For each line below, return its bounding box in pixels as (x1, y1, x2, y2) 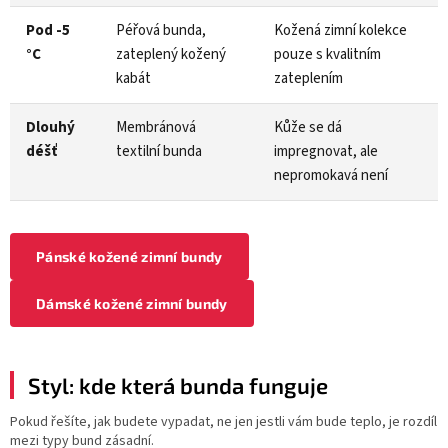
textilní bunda (116, 140, 202, 162)
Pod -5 (26, 19, 70, 41)
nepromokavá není (274, 164, 388, 186)
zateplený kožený (116, 43, 226, 65)
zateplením (274, 67, 343, 89)
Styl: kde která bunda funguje (28, 371, 328, 398)
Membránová (116, 116, 196, 138)
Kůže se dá (274, 116, 342, 138)
